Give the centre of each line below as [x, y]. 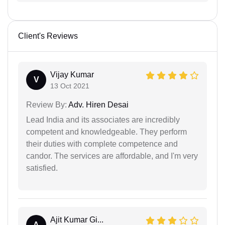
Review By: [46, 104]
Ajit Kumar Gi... [77, 219]
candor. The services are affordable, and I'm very [112, 156]
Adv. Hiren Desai [98, 104]
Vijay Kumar [72, 74]
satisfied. [42, 168]
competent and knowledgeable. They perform [106, 132]
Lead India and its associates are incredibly [103, 120]
